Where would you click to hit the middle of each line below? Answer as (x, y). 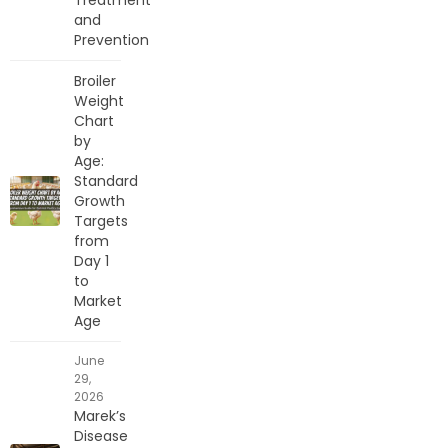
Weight (99, 100)
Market (98, 300)
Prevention (111, 39)
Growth (99, 200)
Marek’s (100, 415)
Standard (106, 180)
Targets (101, 220)
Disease (101, 435)
